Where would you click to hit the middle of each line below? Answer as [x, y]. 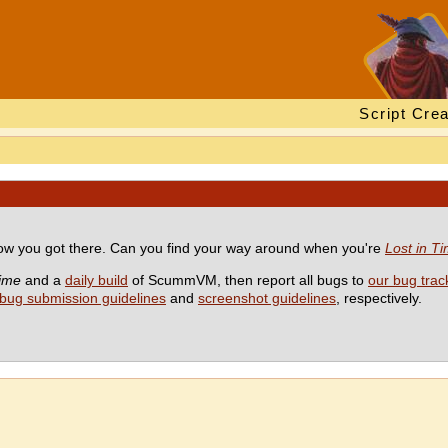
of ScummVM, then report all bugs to [248, 280]
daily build [96, 280]
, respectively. [379, 298]
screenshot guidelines [267, 298]
